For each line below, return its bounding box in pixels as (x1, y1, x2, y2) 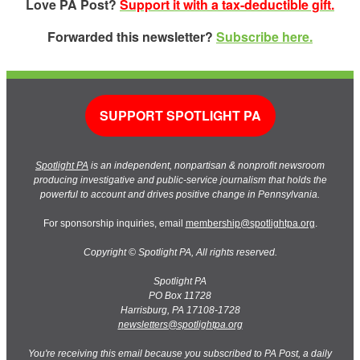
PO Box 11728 (149, 289, 211, 301)
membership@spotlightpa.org (185, 217, 315, 229)
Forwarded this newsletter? (47, 27, 216, 46)
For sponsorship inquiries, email (43, 217, 186, 229)
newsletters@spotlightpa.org (117, 318, 243, 330)
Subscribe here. (216, 27, 313, 46)
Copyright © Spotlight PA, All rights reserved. (83, 246, 277, 258)
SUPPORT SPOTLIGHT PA (99, 105, 261, 125)
